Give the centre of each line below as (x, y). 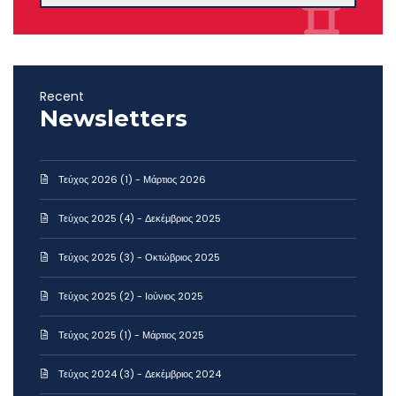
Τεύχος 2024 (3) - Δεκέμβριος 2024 (140, 374)
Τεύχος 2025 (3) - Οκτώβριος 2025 (139, 258)
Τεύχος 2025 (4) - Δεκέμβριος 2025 (140, 219)
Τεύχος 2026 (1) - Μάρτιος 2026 (132, 180)
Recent (62, 97)
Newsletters (114, 119)
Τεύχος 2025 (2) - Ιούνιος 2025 (131, 297)
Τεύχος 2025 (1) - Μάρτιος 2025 (131, 335)
